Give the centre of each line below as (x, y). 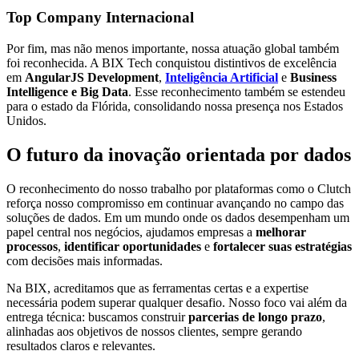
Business (313, 78)
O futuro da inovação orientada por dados (179, 155)
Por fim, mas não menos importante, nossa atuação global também (173, 49)
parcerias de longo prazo (255, 317)
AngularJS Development (92, 78)
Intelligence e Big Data (67, 92)
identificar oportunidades (133, 246)
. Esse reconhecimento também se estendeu (237, 92)
